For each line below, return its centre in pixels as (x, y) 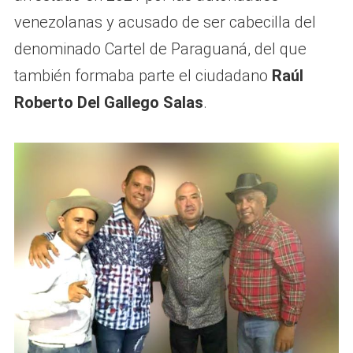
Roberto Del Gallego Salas (108, 103)
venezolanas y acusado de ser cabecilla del (165, 22)
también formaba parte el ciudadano (143, 76)
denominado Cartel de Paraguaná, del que (160, 49)
